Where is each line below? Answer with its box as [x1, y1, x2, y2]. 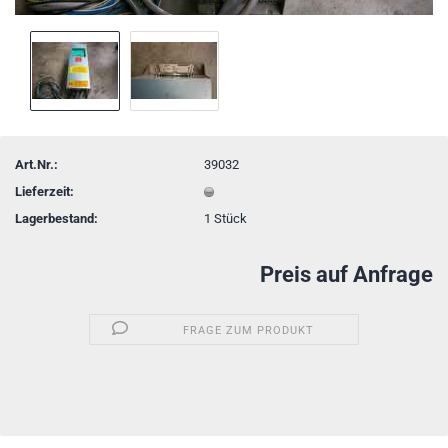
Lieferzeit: [15, 183, 74, 199]
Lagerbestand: [15, 210, 98, 226]
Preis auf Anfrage [260, 262, 433, 287]
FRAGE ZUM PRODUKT [183, 324, 315, 337]
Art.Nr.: [15, 156, 58, 172]
